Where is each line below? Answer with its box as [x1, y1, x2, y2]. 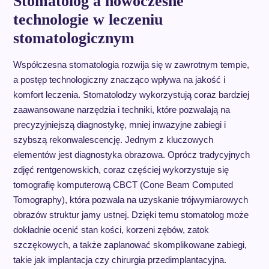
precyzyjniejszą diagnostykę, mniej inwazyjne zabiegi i [13, 119, 226, 130]
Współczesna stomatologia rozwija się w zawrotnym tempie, [13, 59, 249, 70]
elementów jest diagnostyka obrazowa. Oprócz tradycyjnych [13, 150, 250, 160]
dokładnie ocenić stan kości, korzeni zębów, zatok [13, 225, 209, 235]
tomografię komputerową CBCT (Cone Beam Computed [13, 180, 233, 190]
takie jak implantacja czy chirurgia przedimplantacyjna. [13, 255, 226, 265]
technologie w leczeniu [13, 11, 163, 28]
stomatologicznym [13, 29, 134, 47]
